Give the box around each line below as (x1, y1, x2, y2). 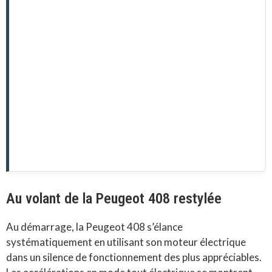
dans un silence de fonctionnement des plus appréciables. (6, 250, 262, 263)
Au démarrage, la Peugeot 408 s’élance (6, 220, 183, 233)
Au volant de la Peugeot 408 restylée (6, 189, 222, 207)
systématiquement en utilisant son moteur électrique (6, 235, 246, 248)
